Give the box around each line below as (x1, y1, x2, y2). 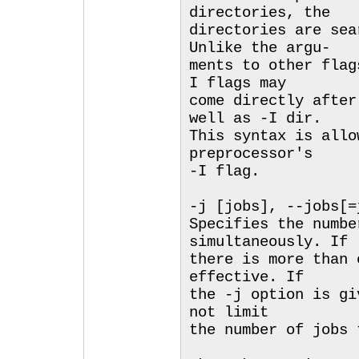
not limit (189, 304, 268, 321)
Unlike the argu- (189, 39, 330, 57)
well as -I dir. (189, 110, 321, 127)
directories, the (189, 4, 330, 22)
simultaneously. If (189, 233, 348, 251)
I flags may (189, 75, 286, 92)
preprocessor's (189, 145, 313, 163)
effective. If (189, 268, 304, 286)
